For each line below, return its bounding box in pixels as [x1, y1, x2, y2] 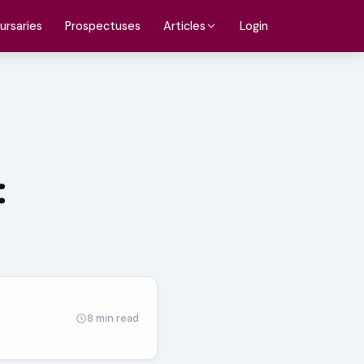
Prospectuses [65, 18, 141, 33]
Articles [163, 19, 206, 33]
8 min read [87, 310, 139, 325]
